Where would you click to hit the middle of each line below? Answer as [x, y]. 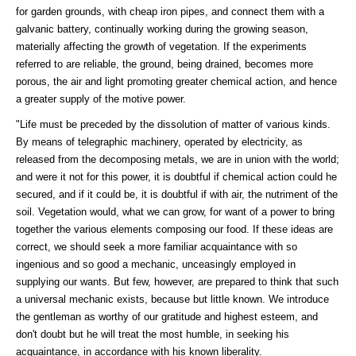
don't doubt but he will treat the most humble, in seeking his [153, 334]
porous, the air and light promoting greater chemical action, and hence [176, 81]
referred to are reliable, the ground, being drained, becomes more [164, 64]
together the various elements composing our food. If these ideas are [174, 229]
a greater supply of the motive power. [101, 99]
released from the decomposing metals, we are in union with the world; [178, 159]
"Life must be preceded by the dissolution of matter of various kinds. [173, 124]
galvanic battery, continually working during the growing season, [162, 29]
